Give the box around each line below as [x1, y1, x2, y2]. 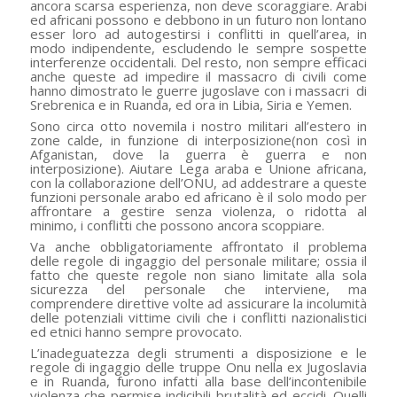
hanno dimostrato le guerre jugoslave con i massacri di [29, 82, 368, 100]
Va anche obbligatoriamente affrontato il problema [29, 237, 368, 256]
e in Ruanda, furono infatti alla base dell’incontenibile [29, 372, 368, 391]
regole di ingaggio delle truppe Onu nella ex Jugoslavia [29, 358, 368, 377]
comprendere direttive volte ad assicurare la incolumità [29, 294, 368, 313]
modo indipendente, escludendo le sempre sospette [29, 39, 368, 58]
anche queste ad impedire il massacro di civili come [29, 67, 368, 86]
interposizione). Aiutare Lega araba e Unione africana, [29, 160, 368, 178]
